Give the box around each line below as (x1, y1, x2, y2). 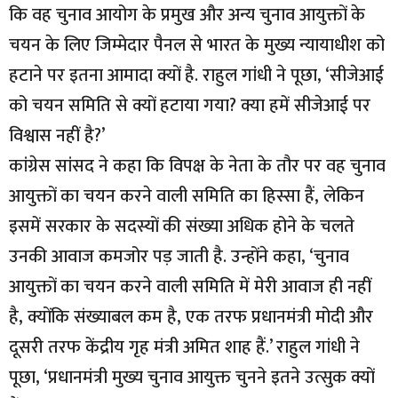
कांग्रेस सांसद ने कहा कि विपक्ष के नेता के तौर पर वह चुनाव (9, 151, 386, 182)
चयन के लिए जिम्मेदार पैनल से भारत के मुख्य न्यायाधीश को (9, 30, 385, 61)
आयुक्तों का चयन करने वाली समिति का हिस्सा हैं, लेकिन (9, 181, 364, 212)
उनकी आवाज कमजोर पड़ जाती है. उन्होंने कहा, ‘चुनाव (9, 242, 349, 273)
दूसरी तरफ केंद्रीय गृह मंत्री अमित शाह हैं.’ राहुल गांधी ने (9, 332, 360, 363)
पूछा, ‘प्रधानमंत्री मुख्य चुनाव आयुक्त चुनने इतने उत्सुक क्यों (9, 362, 374, 394)
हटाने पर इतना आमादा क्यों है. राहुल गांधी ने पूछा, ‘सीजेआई (9, 60, 384, 92)
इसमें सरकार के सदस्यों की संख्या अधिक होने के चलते (9, 211, 354, 243)
